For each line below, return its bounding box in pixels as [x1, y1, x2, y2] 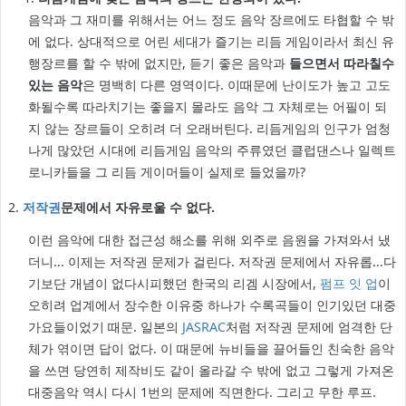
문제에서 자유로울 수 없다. [60, 198, 215, 217]
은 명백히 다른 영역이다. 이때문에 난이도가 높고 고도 [82, 76, 391, 94]
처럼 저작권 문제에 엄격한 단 [226, 318, 393, 336]
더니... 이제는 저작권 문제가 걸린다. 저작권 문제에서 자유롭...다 [28, 253, 397, 271]
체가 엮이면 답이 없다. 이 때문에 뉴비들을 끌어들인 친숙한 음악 [28, 340, 395, 358]
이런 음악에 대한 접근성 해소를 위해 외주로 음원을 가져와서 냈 [28, 231, 391, 249]
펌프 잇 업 [320, 275, 379, 293]
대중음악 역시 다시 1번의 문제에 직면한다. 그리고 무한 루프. [28, 383, 377, 401]
